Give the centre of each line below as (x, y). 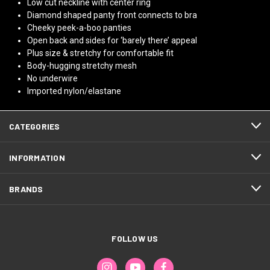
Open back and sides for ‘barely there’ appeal (112, 40)
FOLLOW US (135, 238)
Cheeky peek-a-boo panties (80, 27)
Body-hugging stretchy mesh (82, 65)
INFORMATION (37, 157)
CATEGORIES (35, 126)
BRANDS (26, 189)
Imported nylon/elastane (74, 91)
